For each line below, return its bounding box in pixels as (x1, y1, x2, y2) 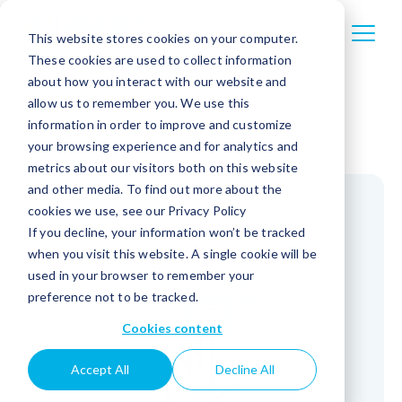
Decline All (214, 362, 275, 378)
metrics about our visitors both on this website (27, 159, 299, 175)
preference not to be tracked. (27, 288, 199, 304)
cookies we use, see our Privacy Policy (27, 202, 247, 218)
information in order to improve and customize (27, 116, 292, 132)
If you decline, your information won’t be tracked (27, 223, 306, 240)
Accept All (70, 362, 129, 378)
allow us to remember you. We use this (27, 94, 250, 110)
